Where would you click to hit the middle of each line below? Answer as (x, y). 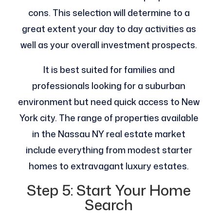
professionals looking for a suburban (109, 86)
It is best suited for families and (109, 70)
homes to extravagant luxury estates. (109, 166)
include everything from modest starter (109, 150)
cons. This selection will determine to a (109, 13)
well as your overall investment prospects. (109, 45)
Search (109, 205)
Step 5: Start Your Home (109, 190)
